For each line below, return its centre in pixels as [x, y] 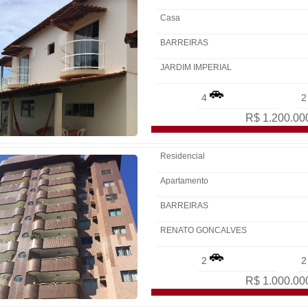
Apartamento [184, 181]
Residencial [183, 156]
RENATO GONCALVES [205, 230]
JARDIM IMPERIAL [197, 67]
